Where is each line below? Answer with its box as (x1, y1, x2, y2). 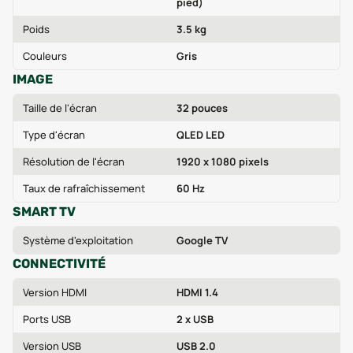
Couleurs (23, 49, 67, 63)
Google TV (176, 233, 228, 247)
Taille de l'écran (23, 101, 97, 115)
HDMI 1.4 (176, 285, 218, 299)
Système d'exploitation (23, 233, 133, 247)
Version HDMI (23, 285, 87, 299)
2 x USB (176, 312, 214, 326)
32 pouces (176, 101, 228, 115)
